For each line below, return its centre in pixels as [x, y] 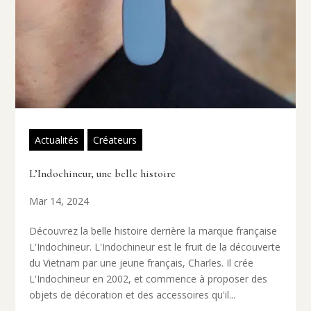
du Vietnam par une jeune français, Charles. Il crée [142, 262]
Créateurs [115, 140]
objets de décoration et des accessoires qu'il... [133, 294]
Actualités [57, 140]
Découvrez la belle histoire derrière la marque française [153, 230]
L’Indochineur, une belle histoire [103, 173]
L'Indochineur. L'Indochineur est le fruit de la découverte [155, 246]
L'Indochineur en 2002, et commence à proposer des [149, 278]
